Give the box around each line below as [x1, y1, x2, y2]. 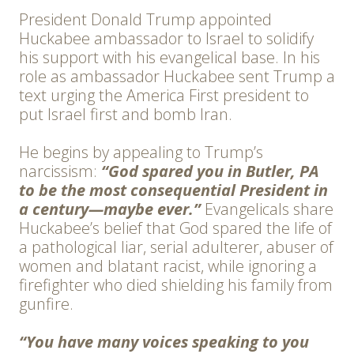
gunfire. [19, 293, 73, 315]
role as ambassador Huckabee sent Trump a [19, 66, 335, 88]
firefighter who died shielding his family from [19, 274, 333, 296]
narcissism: [19, 160, 101, 183]
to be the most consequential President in [19, 179, 328, 201]
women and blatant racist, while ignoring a [19, 255, 317, 277]
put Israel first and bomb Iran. [19, 104, 232, 126]
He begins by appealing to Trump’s [19, 141, 263, 164]
